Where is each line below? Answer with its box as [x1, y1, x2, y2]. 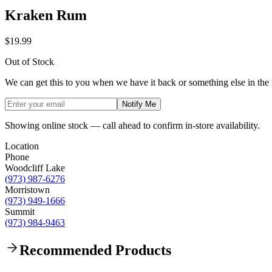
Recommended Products [19, 242, 171, 258]
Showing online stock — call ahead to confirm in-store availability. [5, 120, 260, 131]
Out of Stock [5, 56, 54, 67]
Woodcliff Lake [5, 162, 65, 173]
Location [5, 140, 39, 151]
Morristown [5, 184, 50, 195]
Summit [5, 206, 35, 217]
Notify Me [122, 99, 156, 109]
